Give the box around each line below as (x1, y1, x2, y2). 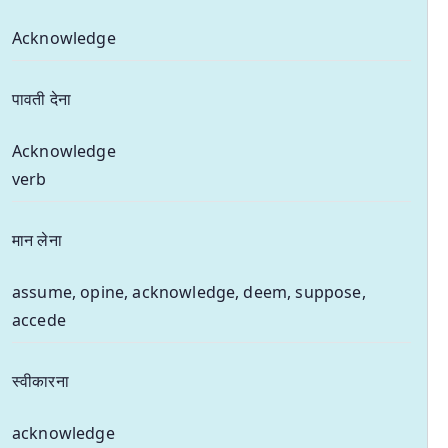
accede (12, 308, 66, 331)
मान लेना (12, 228, 62, 251)
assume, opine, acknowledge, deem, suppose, (12, 280, 366, 303)
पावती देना (12, 87, 71, 110)
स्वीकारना (12, 369, 69, 392)
